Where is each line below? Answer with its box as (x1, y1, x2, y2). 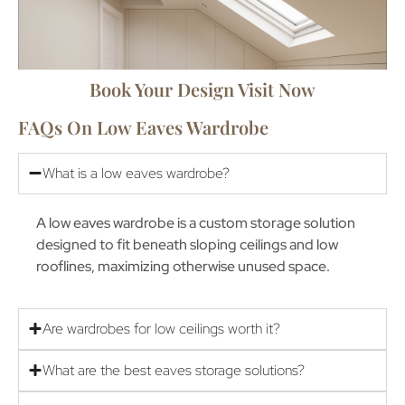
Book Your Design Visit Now (89, 76, 316, 101)
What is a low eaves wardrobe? (42, 163, 230, 183)
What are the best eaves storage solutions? (42, 360, 305, 380)
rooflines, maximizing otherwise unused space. (36, 256, 330, 276)
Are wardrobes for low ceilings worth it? (42, 318, 280, 338)
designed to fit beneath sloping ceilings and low (36, 234, 338, 254)
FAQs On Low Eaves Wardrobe (18, 114, 268, 139)
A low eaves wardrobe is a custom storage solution (36, 212, 355, 232)
